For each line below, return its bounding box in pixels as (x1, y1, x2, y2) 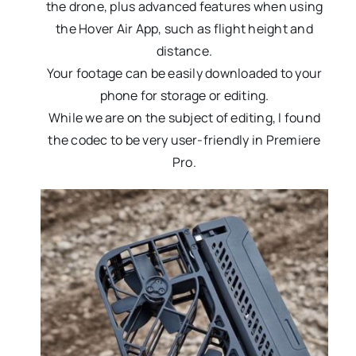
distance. (156, 42, 213, 60)
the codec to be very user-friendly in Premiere (48, 131, 321, 149)
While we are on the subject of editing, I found (48, 109, 321, 127)
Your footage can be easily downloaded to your (46, 64, 323, 83)
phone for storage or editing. (99, 87, 269, 105)
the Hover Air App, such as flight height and (56, 20, 313, 38)
